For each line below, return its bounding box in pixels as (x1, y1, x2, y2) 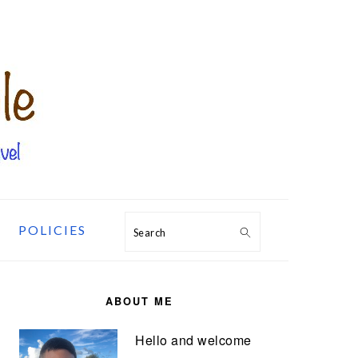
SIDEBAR (18, 290, 104, 312)
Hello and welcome (135, 331, 252, 349)
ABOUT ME (105, 294, 173, 308)
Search (132, 222, 179, 238)
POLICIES (18, 222, 86, 237)
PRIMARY (18, 271, 105, 293)
